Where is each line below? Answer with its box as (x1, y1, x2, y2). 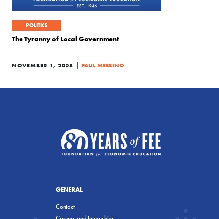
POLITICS (25, 22, 47, 29)
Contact (56, 202, 75, 210)
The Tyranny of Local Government (12, 34, 119, 43)
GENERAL (56, 185, 83, 193)
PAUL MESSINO (81, 62, 124, 69)
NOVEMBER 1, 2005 (12, 62, 73, 69)
